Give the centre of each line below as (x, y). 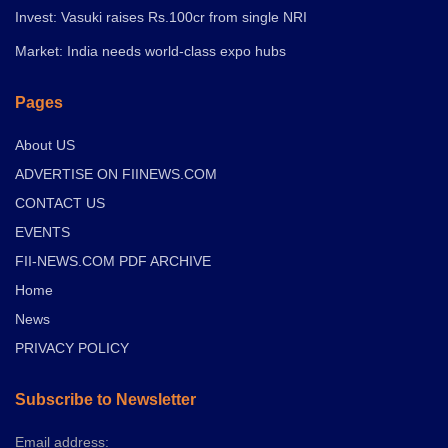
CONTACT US (60, 202)
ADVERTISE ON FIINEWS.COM (116, 173)
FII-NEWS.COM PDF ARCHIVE (113, 260)
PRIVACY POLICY (72, 347)
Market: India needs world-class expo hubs (150, 50)
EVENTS (42, 231)
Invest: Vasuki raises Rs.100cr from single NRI (161, 16)
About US (45, 144)
